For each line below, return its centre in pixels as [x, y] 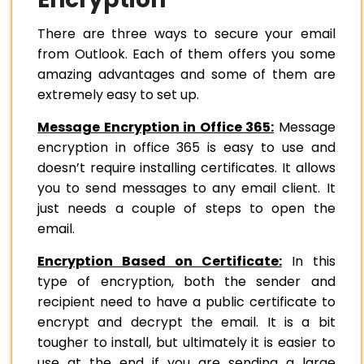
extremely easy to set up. [120, 95]
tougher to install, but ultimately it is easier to [186, 343]
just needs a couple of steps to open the [186, 209]
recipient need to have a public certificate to [186, 302]
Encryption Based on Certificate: [160, 262]
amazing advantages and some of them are [186, 75]
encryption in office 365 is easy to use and [186, 148]
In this [308, 262]
